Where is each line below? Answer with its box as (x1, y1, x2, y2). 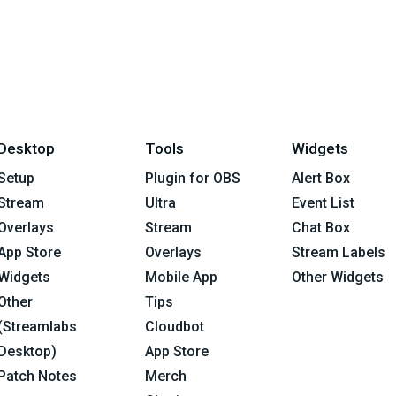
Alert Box (292, 170, 351, 187)
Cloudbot (144, 318, 204, 335)
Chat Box (292, 219, 351, 236)
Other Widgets (292, 269, 385, 286)
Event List (292, 194, 355, 211)
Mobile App (144, 269, 217, 286)
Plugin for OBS (144, 170, 240, 187)
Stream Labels (292, 244, 386, 261)
